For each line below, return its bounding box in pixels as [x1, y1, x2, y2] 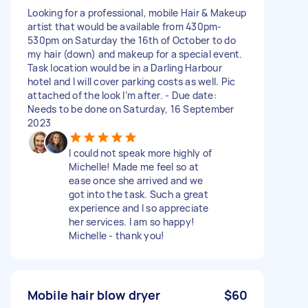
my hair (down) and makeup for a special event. [27, 47, 243, 60]
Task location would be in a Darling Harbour [27, 60, 222, 74]
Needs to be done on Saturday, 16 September [27, 102, 234, 115]
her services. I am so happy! [69, 214, 195, 228]
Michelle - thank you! [69, 228, 165, 242]
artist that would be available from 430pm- [27, 19, 222, 33]
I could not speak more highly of [69, 146, 212, 159]
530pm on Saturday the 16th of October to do [27, 33, 236, 47]
